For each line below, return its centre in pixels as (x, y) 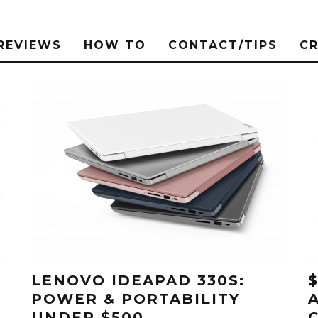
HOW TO (115, 45)
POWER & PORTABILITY (136, 299)
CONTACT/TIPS (223, 45)
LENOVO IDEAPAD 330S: (138, 280)
